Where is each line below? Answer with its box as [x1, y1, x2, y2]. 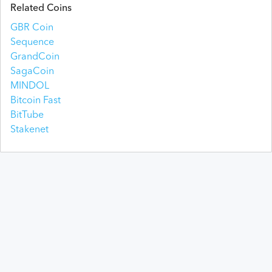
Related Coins [10, 3, 72, 13]
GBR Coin [10, 22, 53, 33]
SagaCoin [10, 66, 54, 76]
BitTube [10, 110, 44, 120]
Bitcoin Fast [10, 95, 61, 106]
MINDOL [10, 81, 49, 91]
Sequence [10, 37, 54, 47]
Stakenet [10, 124, 49, 135]
